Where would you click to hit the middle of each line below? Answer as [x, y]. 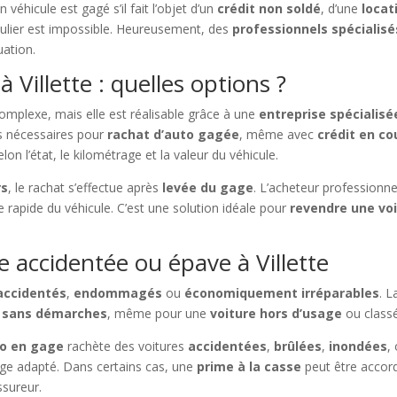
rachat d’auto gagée [174, 135]
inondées [358, 346]
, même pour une [159, 314]
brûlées [298, 346]
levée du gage [208, 188]
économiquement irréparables [282, 293]
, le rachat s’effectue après [86, 188]
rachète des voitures [126, 346]
